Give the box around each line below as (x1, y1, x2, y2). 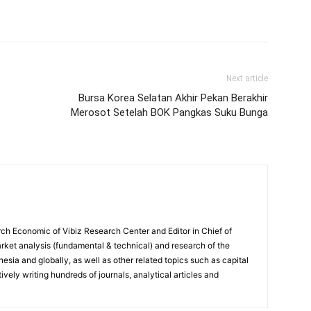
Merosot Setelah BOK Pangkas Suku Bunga (71, 106, 268, 119)
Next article (226, 74, 268, 83)
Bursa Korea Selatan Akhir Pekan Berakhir (78, 92, 268, 104)
